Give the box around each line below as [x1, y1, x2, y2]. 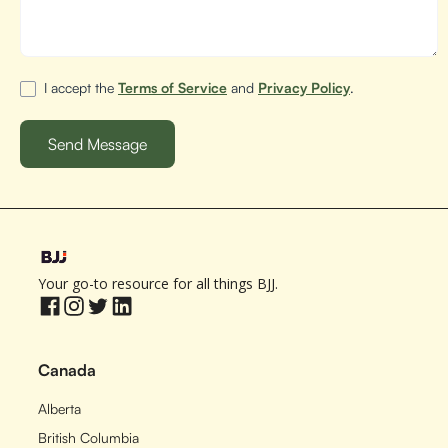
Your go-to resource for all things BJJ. [38, 274, 279, 293]
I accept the [44, 79, 118, 96]
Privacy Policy [258, 79, 350, 96]
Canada [38, 360, 97, 380]
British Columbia [38, 429, 140, 446]
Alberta [38, 400, 82, 417]
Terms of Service [118, 79, 227, 96]
